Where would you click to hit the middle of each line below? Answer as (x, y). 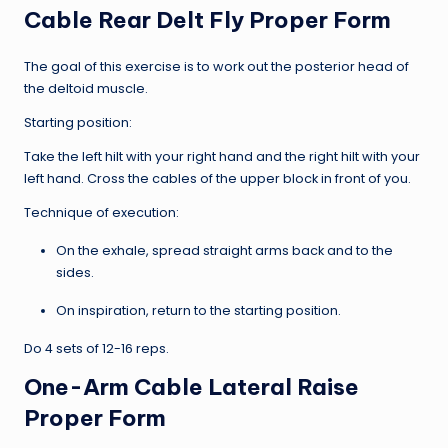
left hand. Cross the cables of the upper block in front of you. (217, 178)
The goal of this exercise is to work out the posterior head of (216, 66)
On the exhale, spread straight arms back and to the (224, 250)
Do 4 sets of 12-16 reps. (96, 348)
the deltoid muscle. (86, 88)
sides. (75, 272)
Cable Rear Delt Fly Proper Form (207, 19)
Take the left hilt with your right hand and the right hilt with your (222, 156)
